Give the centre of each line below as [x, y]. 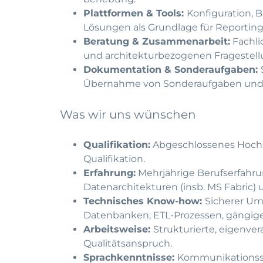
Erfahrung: [109, 173]
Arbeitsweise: [118, 229]
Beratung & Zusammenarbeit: [157, 41]
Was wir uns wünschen [128, 114]
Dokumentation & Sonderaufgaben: [172, 70]
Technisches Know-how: [144, 201]
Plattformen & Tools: [135, 13]
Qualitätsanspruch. [128, 243]
